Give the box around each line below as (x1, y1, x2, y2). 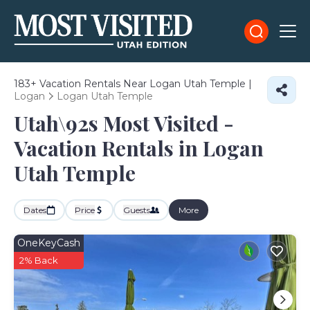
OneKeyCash (17, 237, 80, 249)
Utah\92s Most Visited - (14, 109, 234, 137)
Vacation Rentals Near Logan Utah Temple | (37, 77, 252, 90)
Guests (123, 205, 150, 215)
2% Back (19, 255, 58, 266)
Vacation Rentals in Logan (14, 134, 264, 162)
